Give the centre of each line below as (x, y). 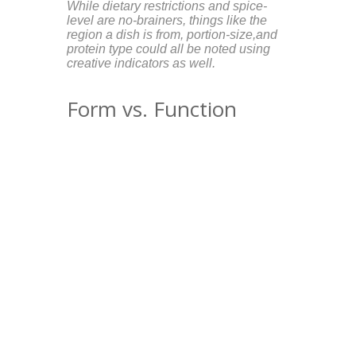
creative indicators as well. (141, 63)
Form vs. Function (152, 108)
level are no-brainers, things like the (167, 20)
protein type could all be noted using (168, 48)
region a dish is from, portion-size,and (172, 34)
